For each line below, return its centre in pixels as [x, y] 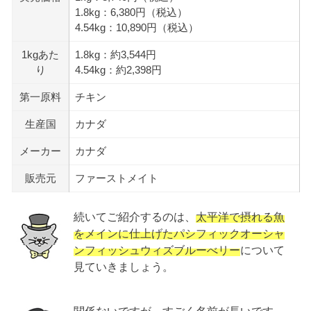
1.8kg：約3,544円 [115, 55]
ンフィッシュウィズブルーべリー [157, 250]
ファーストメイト [116, 179]
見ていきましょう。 [124, 266]
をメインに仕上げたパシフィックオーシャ [179, 233]
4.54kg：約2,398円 [118, 70]
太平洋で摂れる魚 [241, 216]
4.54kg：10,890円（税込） [136, 28]
